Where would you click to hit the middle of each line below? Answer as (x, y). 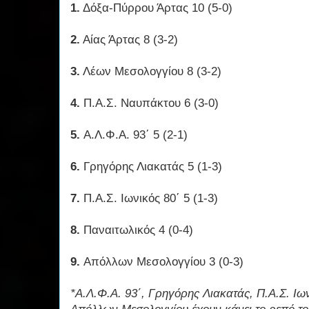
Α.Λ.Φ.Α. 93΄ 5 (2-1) (136, 135)
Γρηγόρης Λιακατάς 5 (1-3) (153, 167)
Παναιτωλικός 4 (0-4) (138, 230)
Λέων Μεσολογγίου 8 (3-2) (151, 72)
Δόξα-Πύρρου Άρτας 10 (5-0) (156, 8)
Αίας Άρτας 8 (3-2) (129, 40)
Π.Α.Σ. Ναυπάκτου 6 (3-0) (149, 103)
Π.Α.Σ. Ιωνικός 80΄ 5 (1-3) (151, 199)
